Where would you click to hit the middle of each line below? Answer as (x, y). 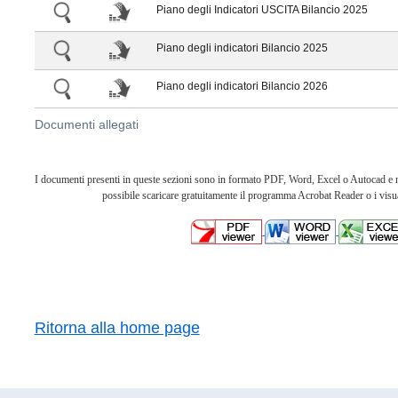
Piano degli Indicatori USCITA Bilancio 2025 (262, 10)
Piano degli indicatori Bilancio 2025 (242, 48)
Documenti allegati (86, 124)
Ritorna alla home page (117, 328)
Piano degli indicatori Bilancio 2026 (242, 86)
